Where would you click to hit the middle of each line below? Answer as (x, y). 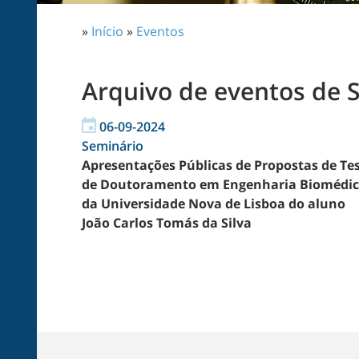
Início (107, 31)
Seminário (113, 146)
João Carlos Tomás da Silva (167, 223)
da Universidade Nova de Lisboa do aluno (214, 204)
